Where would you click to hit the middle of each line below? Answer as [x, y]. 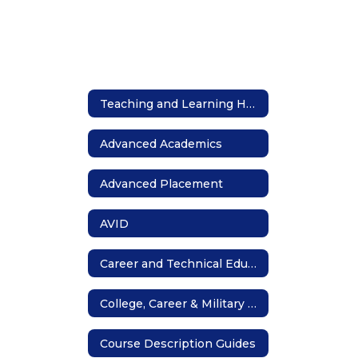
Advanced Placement [161, 183]
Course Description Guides [178, 343]
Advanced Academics [161, 143]
